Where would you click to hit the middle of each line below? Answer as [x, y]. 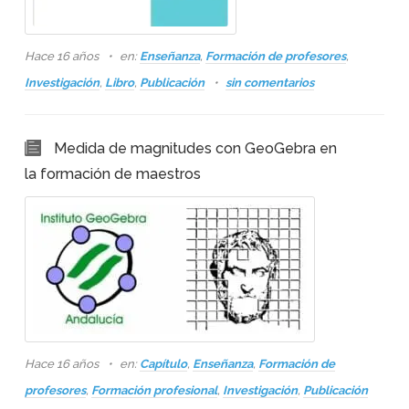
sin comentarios [269, 83]
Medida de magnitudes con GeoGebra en [195, 148]
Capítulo [163, 364]
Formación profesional [154, 390]
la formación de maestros [112, 174]
